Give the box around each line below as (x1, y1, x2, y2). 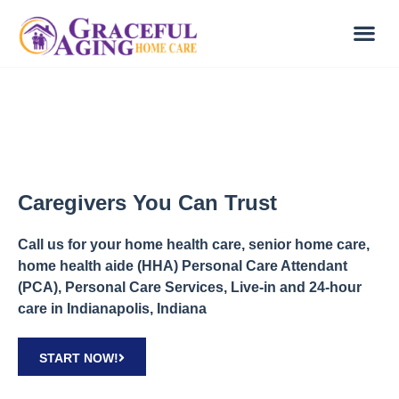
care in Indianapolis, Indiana (18, 301, 207, 317)
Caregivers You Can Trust (18, 191, 277, 216)
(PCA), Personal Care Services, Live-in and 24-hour (18, 280, 362, 296)
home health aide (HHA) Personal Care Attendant (18, 258, 347, 274)
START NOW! (39, 351, 118, 366)
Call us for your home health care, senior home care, (18, 237, 370, 253)
